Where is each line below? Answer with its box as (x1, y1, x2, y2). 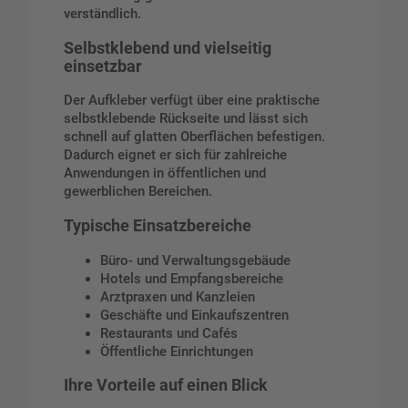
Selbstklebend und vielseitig (64, 38, 271, 57)
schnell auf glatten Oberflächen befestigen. (64, 128, 325, 146)
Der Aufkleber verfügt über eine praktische (64, 92, 320, 109)
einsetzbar (64, 56, 142, 76)
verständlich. (64, 5, 141, 23)
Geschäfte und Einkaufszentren (100, 306, 289, 323)
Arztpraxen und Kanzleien (100, 288, 255, 305)
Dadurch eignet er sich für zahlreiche (64, 147, 287, 164)
